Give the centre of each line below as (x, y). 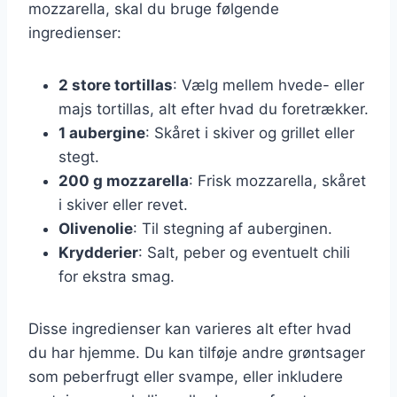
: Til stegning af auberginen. (233, 228)
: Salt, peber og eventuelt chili (244, 252)
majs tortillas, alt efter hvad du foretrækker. (214, 109)
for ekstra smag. (117, 276)
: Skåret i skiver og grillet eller (250, 132)
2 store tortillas (116, 85)
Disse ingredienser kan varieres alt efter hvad (190, 328)
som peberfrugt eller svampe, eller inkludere (186, 376)
